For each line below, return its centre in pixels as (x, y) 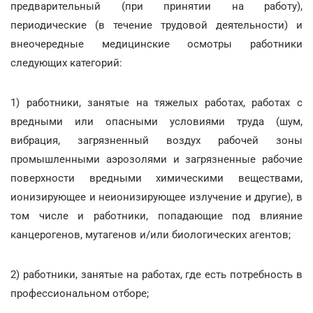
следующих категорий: (66, 63)
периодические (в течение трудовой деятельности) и (156, 25)
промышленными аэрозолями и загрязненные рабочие (156, 159)
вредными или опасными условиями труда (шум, (156, 121)
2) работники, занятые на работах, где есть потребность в (156, 274)
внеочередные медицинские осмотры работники (156, 44)
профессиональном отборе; (80, 293)
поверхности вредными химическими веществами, (156, 178)
